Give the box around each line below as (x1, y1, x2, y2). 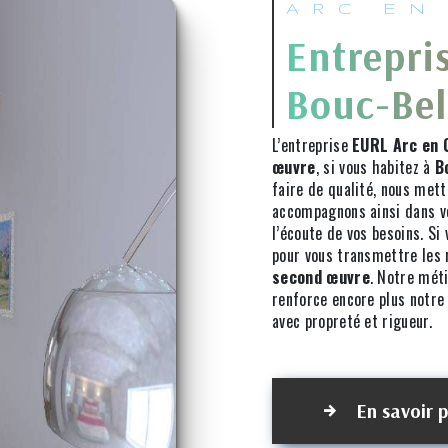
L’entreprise (272, 133, 353, 158)
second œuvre (272, 265, 370, 290)
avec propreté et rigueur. (272, 309, 433, 334)
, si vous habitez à (315, 155, 436, 180)
